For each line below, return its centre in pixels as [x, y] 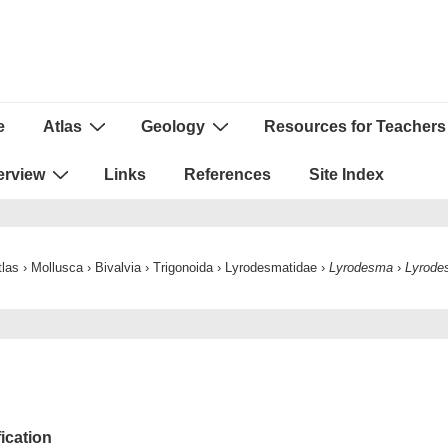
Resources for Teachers [355, 126]
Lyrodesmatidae [270, 267]
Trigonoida [182, 267]
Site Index [346, 174]
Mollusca [56, 267]
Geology [173, 126]
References [227, 174]
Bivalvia [117, 267]
